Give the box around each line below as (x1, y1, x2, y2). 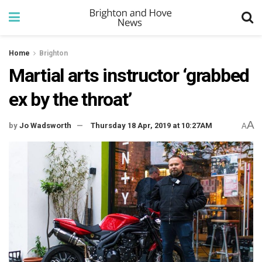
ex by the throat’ (9, 88, 132, 111)
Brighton (39, 49, 68, 57)
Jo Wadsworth (19, 121, 71, 130)
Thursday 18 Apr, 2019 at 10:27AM (91, 121, 212, 130)
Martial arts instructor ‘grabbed (9, 64, 250, 87)
